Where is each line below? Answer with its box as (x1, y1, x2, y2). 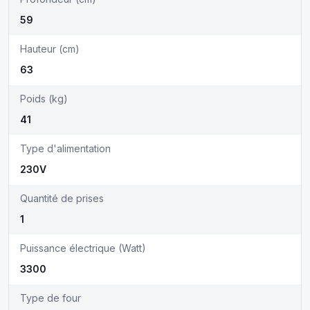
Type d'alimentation (20, 143, 111, 154)
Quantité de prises (20, 192, 104, 204)
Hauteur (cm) (20, 43, 80, 55)
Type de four (20, 292, 81, 304)
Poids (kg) (20, 93, 68, 104)
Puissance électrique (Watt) (20, 242, 146, 254)
